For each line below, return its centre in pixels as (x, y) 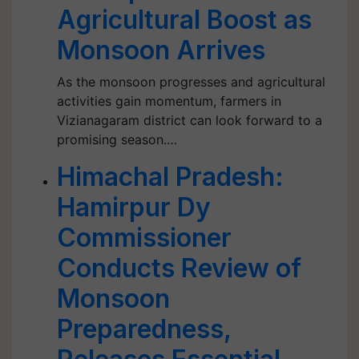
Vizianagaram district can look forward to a (190, 120)
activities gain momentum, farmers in (169, 101)
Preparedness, (144, 329)
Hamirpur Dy (134, 207)
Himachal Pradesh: (170, 177)
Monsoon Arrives (161, 50)
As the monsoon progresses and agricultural (191, 82)
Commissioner (144, 238)
